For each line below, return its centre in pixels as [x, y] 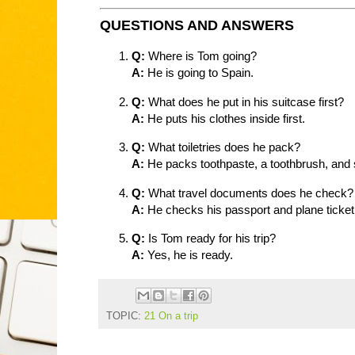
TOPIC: [125, 317]
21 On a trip [171, 317]
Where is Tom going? [201, 56]
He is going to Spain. [199, 73]
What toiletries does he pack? [223, 147]
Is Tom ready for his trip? [210, 239]
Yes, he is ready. [189, 255]
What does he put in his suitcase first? [244, 101]
